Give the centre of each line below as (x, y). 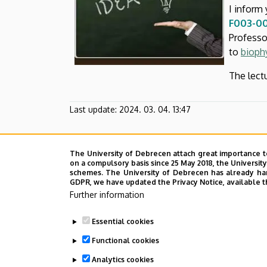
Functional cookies (125, 240)
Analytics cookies (122, 260)
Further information (107, 195)
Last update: (93, 109)
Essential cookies (122, 221)
